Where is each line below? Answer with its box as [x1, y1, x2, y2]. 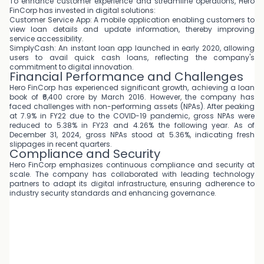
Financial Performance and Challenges [9, 68, 243, 85]
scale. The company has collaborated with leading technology [9, 169, 255, 179]
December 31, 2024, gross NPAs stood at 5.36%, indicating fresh [9, 130, 255, 140]
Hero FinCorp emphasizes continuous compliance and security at [9, 160, 255, 170]
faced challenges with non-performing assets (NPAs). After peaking [9, 101, 255, 111]
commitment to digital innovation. [9, 62, 134, 72]
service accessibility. [9, 34, 84, 44]
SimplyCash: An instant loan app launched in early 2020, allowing [9, 43, 255, 53]
